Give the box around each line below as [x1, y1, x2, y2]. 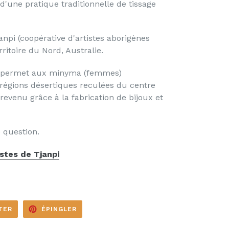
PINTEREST [76, 216, 117, 224]
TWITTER [12, 216, 46, 224]
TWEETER [12, 204, 48, 212]
